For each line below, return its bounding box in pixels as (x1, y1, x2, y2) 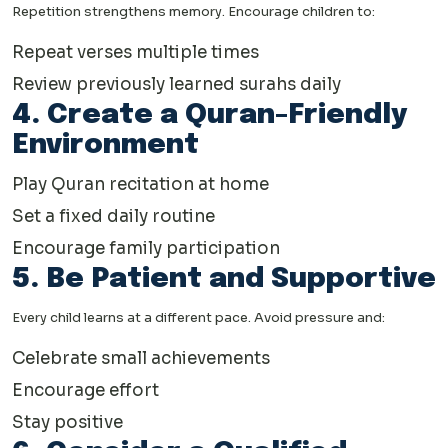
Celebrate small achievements (12, 348, 270, 370)
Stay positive (12, 412, 123, 434)
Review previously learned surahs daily (12, 74, 341, 96)
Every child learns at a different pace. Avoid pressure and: (12, 309, 385, 327)
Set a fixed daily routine (12, 206, 215, 228)
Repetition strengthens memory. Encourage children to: (12, 3, 375, 21)
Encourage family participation (12, 238, 280, 260)
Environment (12, 131, 199, 161)
